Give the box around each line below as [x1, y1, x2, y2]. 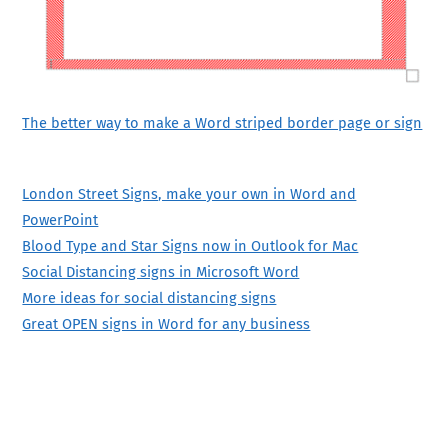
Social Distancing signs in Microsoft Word [22, 263, 300, 282]
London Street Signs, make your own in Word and [22, 185, 357, 204]
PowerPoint [22, 211, 99, 230]
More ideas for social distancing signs [22, 289, 277, 308]
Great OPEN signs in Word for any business [22, 315, 311, 334]
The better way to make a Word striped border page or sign [22, 114, 423, 133]
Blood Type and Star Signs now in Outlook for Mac [22, 237, 359, 256]
